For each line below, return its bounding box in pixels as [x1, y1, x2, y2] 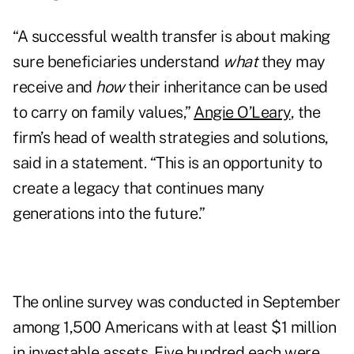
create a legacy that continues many [13, 179, 265, 198]
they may [261, 52, 326, 72]
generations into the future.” [13, 204, 205, 224]
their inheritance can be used [124, 77, 328, 97]
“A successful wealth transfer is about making [13, 27, 330, 47]
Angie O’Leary [194, 103, 291, 122]
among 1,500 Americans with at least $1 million [13, 318, 336, 337]
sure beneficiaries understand [13, 52, 223, 72]
